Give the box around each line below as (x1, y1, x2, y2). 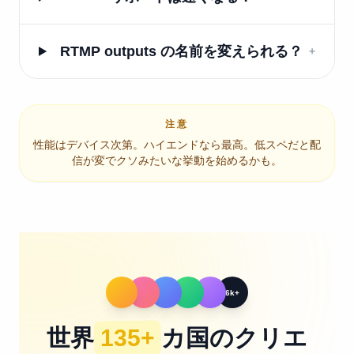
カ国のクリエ (161, 325, 307, 351)
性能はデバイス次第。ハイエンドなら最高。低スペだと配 (33, 138, 321, 151)
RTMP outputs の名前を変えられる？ (60, 43, 303, 59)
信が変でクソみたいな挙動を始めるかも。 (72, 154, 282, 167)
